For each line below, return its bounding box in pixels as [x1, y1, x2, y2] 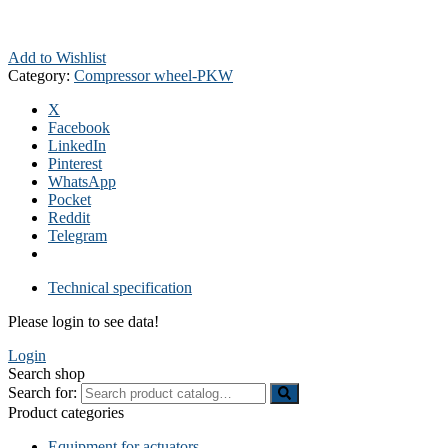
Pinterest [48, 155, 102, 173]
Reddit [48, 209, 90, 227]
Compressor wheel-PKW [74, 67, 233, 85]
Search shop [8, 365, 85, 383]
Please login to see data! [8, 313, 159, 331]
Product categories [8, 404, 124, 422]
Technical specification [48, 279, 192, 297]
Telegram [48, 227, 107, 245]
